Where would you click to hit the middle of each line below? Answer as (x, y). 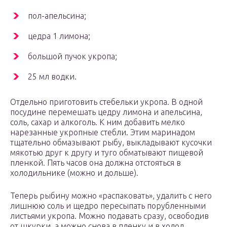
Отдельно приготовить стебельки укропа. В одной (106, 102)
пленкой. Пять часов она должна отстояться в (96, 163)
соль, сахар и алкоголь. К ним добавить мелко (98, 122)
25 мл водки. (52, 77)
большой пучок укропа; (72, 56)
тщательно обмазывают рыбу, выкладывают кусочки (111, 143)
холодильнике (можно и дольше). (74, 173)
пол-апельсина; (57, 16)
